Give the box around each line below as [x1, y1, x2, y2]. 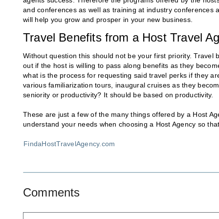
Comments [23, 186, 80, 199]
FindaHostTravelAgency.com [23, 140, 115, 148]
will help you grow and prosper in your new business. [23, 16, 193, 24]
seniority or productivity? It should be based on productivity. [23, 91, 214, 99]
